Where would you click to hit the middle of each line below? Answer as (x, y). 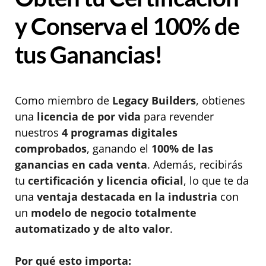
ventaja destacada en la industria (127, 196)
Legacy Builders (154, 100)
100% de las (182, 148)
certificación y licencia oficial (106, 180)
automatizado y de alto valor (92, 228)
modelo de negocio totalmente (114, 212)
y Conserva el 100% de (127, 26)
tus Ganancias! (88, 54)
